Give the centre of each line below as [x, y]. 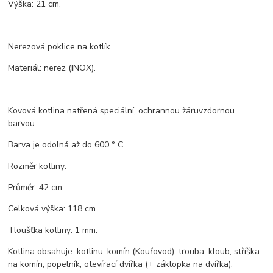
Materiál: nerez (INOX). [52, 68]
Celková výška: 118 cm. [53, 209]
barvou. [23, 124]
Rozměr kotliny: [37, 166]
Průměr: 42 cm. [36, 188]
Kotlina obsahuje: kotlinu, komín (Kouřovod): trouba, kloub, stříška [134, 252]
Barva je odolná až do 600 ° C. [67, 145]
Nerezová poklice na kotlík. [60, 47]
